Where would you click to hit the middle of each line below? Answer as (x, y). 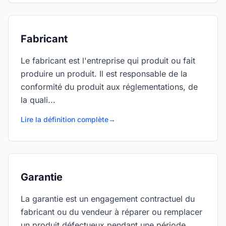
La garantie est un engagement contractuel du (108, 199)
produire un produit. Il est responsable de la (104, 74)
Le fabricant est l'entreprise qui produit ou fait (108, 61)
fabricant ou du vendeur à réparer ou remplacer (111, 212)
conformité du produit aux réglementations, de (109, 87)
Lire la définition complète (65, 119)
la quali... (38, 100)
